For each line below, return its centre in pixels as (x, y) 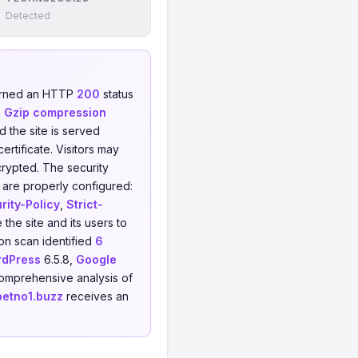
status (117, 94)
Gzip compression (55, 112)
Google (96, 259)
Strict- (85, 204)
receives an (96, 296)
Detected (28, 16)
